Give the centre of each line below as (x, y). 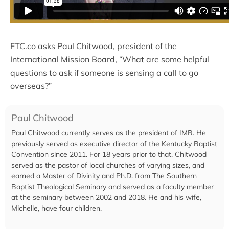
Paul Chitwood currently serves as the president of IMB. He (109, 133)
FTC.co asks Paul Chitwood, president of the (94, 46)
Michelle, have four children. (56, 208)
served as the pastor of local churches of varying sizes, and (108, 165)
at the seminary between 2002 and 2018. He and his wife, (106, 198)
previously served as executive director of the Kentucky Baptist (114, 144)
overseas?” (31, 86)
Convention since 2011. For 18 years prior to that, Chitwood (109, 155)
